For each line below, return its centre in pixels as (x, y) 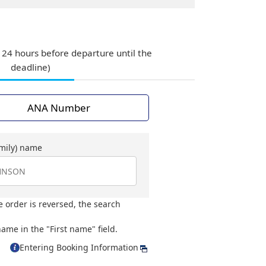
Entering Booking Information (79, 248)
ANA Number (58, 107)
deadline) (31, 67)
